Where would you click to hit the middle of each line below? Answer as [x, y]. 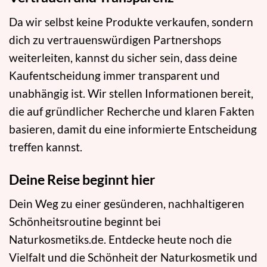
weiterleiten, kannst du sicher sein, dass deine [123, 57]
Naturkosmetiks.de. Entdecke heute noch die [120, 240]
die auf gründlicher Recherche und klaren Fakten [132, 111]
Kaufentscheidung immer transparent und [114, 75]
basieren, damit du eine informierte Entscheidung [133, 129]
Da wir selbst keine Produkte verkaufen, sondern [131, 21]
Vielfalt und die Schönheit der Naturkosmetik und [133, 257]
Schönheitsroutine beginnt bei [85, 222]
